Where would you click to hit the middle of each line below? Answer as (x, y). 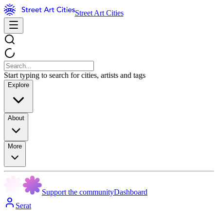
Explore (18, 85)
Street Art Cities (99, 13)
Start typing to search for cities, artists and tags (75, 75)
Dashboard (131, 192)
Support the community (78, 192)
